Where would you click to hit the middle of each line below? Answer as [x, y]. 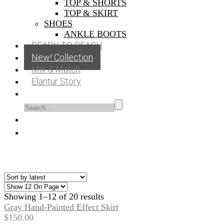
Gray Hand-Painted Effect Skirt [61, 207]
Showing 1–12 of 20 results [54, 196]
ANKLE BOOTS [95, 34]
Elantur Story [56, 81]
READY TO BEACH [67, 45]
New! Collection [62, 57]
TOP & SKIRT [91, 13]
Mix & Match [56, 69]
